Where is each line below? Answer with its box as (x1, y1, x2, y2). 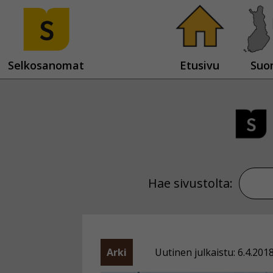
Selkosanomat (7, 58, 84, 73)
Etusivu (180, 58, 219, 73)
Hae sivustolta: (147, 174, 233, 191)
